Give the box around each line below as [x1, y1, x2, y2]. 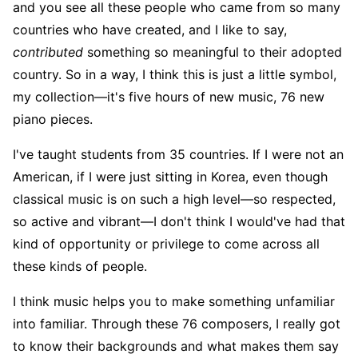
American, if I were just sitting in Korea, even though [13, 168, 328, 185]
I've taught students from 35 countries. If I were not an [13, 145, 344, 162]
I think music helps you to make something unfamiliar [13, 292, 335, 309]
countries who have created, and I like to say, [13, 21, 287, 38]
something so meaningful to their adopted [83, 43, 342, 60]
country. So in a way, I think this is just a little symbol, [13, 66, 336, 82]
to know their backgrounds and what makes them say [13, 337, 339, 354]
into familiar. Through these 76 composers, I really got [13, 315, 340, 332]
